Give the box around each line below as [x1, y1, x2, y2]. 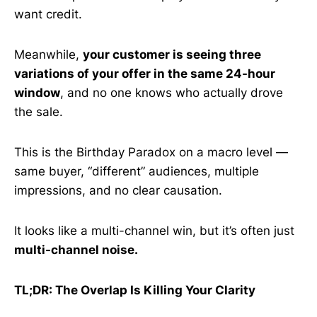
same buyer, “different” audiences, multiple [14, 164, 259, 178]
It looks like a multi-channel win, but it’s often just [14, 224, 294, 238]
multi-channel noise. [14, 243, 138, 257]
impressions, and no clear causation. [14, 183, 222, 197]
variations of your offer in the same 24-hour [14, 67, 275, 81]
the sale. [14, 105, 63, 119]
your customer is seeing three [83, 47, 261, 62]
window [14, 86, 60, 100]
